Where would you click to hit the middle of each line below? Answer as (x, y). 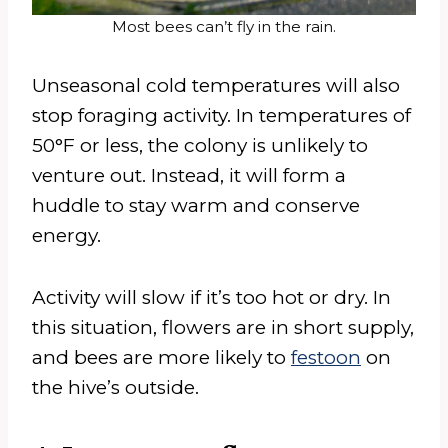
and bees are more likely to (161, 358)
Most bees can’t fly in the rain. (224, 27)
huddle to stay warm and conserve (196, 206)
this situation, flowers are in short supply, (223, 328)
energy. (66, 236)
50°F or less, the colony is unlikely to (200, 146)
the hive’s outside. (115, 388)
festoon (326, 358)
